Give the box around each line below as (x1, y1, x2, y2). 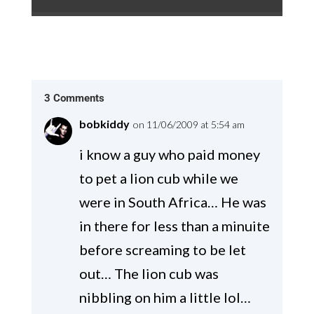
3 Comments (43, 92, 104, 105)
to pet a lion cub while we (78, 170, 238, 187)
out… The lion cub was (78, 265, 219, 282)
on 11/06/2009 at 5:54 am (132, 118, 245, 131)
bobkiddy (78, 117, 130, 131)
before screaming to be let (78, 241, 246, 259)
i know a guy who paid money (78, 146, 260, 163)
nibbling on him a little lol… (78, 289, 251, 306)
